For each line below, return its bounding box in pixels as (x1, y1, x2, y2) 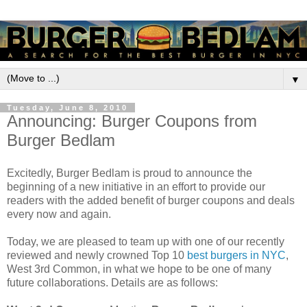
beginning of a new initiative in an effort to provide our (7, 180, 265, 193)
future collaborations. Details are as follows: (7, 276, 218, 288)
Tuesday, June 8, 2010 (7, 103, 128, 112)
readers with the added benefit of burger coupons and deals (7, 194, 295, 206)
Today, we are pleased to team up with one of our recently (7, 235, 284, 247)
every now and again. (7, 208, 111, 220)
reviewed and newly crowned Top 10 (7, 249, 187, 261)
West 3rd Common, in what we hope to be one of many (7, 262, 271, 275)
